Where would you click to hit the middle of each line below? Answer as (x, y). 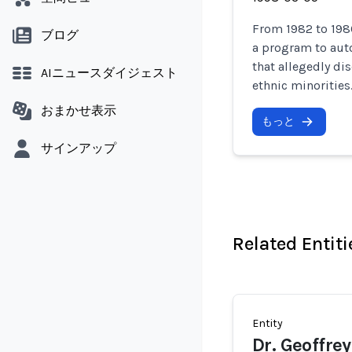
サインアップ (79, 148)
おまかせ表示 (79, 110)
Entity (268, 323)
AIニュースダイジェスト (109, 73)
